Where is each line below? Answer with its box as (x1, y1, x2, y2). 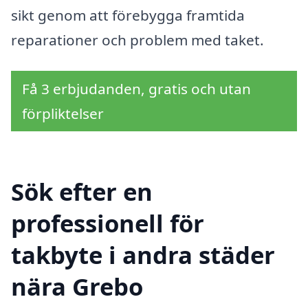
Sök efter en (11, 175, 153, 208)
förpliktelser (22, 104, 104, 124)
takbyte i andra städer (11, 239, 275, 272)
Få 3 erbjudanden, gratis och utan (22, 79, 251, 99)
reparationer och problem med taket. (11, 30, 264, 49)
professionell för (11, 207, 204, 240)
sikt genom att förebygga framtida (11, 5, 245, 25)
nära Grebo (11, 270, 143, 303)
